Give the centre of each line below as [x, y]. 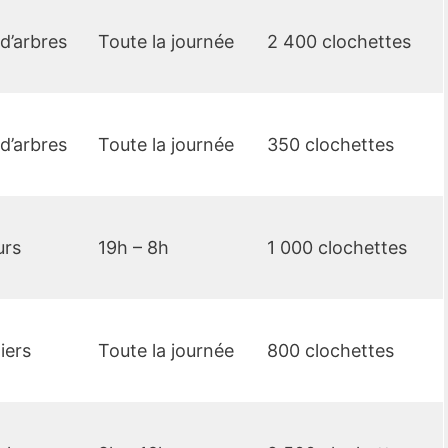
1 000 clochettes [337, 248]
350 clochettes [330, 145]
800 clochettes [330, 351]
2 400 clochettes [339, 42]
